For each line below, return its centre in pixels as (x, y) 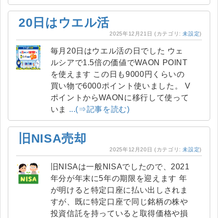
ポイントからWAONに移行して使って (120, 98)
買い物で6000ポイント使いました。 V (118, 86)
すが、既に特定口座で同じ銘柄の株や (119, 202)
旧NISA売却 (53, 138)
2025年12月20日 (131, 149)
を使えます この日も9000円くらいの (72, 74)
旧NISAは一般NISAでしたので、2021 (120, 167)
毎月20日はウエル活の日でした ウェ (109, 51)
